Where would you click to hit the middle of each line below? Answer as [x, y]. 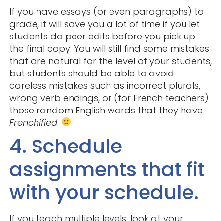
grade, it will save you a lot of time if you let [104, 24]
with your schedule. [104, 192]
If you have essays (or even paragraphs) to [106, 11]
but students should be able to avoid [92, 73]
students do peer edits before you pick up [102, 36]
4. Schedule [66, 146]
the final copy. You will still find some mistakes [109, 48]
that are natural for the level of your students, [110, 61]
